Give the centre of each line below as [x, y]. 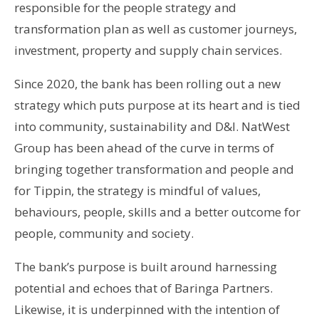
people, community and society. [104, 234]
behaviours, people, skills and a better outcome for [157, 212]
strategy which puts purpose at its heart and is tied [157, 105]
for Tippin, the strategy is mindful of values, [137, 191]
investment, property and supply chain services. [148, 51]
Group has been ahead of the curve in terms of [144, 148]
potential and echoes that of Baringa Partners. [143, 288]
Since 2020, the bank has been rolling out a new [147, 84]
